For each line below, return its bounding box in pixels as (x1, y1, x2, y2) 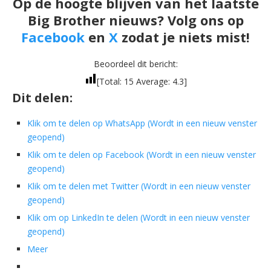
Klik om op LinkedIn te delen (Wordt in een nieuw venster (27, 211, 250, 223)
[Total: (96, 75, 124, 87)
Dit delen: (12, 89, 73, 106)
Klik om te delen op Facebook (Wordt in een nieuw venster (27, 148, 256, 160)
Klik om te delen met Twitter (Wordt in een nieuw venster (27, 180, 250, 192)
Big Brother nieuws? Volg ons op (27, 10, 244, 29)
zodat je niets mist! (118, 27, 250, 46)
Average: (133, 75, 172, 87)
